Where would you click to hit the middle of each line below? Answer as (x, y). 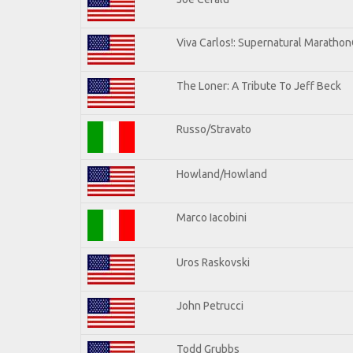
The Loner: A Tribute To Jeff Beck (259, 85)
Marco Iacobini (212, 217)
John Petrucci (210, 305)
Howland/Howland (222, 174)
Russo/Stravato (214, 129)
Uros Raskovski (213, 262)
